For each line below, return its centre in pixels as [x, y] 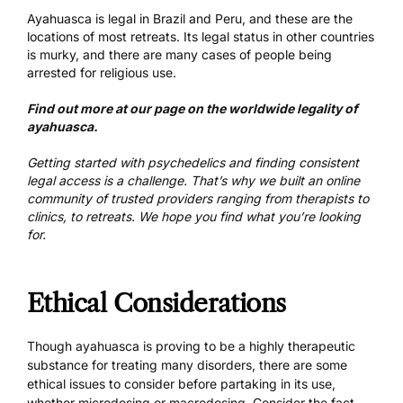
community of [69, 199]
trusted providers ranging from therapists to [240, 199]
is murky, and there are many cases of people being [179, 55]
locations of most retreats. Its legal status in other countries [201, 37]
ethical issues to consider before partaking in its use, [181, 383]
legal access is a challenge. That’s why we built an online [193, 181]
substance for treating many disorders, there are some [187, 364]
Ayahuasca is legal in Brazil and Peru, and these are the [190, 19]
